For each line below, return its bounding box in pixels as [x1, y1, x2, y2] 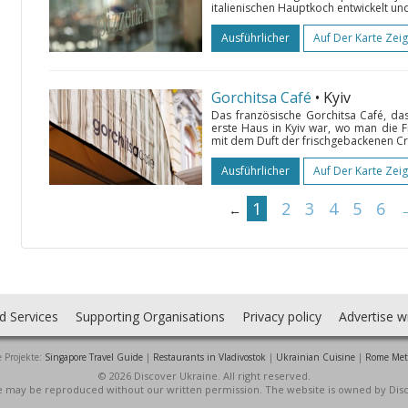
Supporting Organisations [75, 308, 225, 325]
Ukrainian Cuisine [275, 351, 355, 363]
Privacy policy [241, 308, 321, 325]
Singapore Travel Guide [44, 351, 143, 363]
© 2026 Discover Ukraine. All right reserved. [97, 369, 311, 382]
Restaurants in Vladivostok [152, 351, 266, 363]
